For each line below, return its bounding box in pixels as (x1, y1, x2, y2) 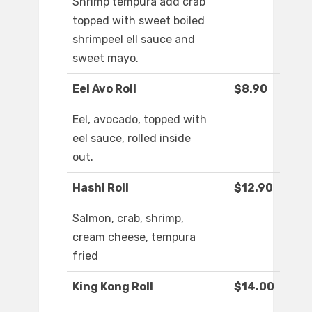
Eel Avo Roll (72, 82, 136, 96)
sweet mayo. (72, 52, 139, 65)
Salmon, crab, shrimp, (72, 212, 184, 226)
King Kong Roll (72, 280, 153, 294)
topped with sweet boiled (72, 14, 205, 28)
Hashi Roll (72, 181, 129, 195)
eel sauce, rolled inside (72, 132, 191, 146)
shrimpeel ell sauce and (72, 33, 195, 47)
